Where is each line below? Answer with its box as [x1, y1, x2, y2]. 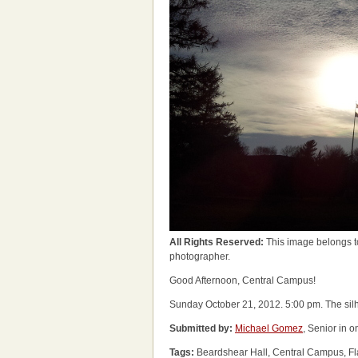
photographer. [169, 251, 230, 262]
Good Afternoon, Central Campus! [169, 275, 316, 286]
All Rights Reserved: [169, 237, 266, 248]
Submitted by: [169, 323, 233, 334]
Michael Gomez [235, 323, 303, 334]
